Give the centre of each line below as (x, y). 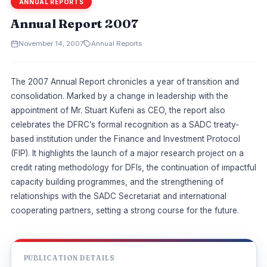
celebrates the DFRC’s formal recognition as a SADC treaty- (125, 125)
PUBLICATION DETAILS (69, 258)
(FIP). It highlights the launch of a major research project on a (127, 153)
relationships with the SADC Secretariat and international (118, 196)
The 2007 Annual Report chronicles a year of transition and (125, 82)
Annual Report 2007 (74, 24)
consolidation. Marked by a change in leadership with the (119, 96)
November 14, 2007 (51, 44)
